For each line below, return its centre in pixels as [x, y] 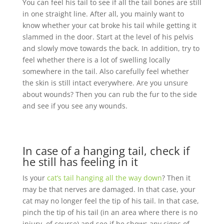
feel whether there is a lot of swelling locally [96, 59]
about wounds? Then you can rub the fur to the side [109, 94]
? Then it [176, 177]
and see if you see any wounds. [75, 105]
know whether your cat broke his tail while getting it [109, 25]
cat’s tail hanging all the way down [104, 177]
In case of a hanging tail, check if [106, 150]
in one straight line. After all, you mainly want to [103, 13]
